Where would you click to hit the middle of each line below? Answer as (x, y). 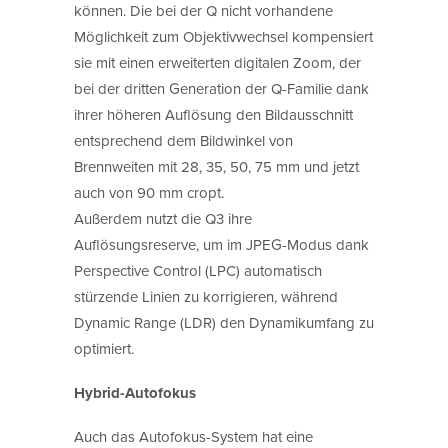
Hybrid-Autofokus (135, 392)
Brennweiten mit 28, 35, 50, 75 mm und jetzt (216, 166)
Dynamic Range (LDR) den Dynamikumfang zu (224, 322)
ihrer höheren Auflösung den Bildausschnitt (213, 114)
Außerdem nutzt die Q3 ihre (163, 218)
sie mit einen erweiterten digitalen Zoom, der (217, 62)
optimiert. (104, 348)
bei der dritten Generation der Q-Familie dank (221, 88)
